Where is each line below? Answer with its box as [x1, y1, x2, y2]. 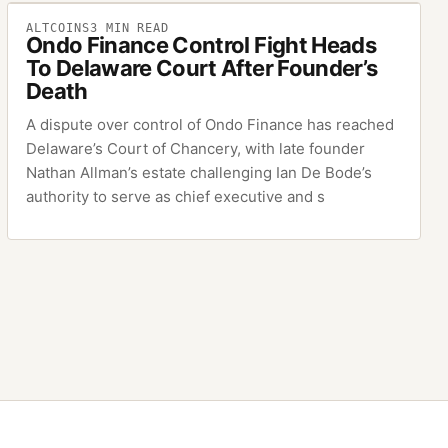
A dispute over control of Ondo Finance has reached [26, 115, 395, 135]
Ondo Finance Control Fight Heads [26, 32, 376, 59]
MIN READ [97, 21, 170, 36]
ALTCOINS [26, 21, 90, 36]
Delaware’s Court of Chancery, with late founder [26, 139, 366, 159]
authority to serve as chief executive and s [26, 187, 326, 207]
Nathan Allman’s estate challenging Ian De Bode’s [26, 163, 373, 183]
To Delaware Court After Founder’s [26, 55, 378, 82]
